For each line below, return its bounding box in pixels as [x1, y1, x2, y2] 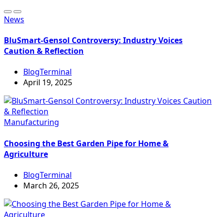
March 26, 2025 [23, 180, 79, 191]
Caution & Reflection [4, 46, 84, 57]
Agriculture [4, 148, 48, 159]
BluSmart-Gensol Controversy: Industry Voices [4, 35, 183, 46]
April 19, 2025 [23, 77, 72, 88]
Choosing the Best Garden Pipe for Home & [4, 138, 169, 149]
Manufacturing [4, 117, 59, 128]
